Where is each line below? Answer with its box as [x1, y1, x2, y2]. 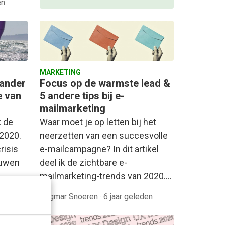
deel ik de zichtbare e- [40, 157, 127, 168]
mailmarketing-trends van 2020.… [40, 170, 172, 181]
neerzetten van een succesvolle [40, 130, 168, 141]
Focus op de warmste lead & [40, 77, 170, 89]
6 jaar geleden [103, 191, 153, 201]
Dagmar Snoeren [40, 191, 100, 201]
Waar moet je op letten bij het [40, 116, 156, 127]
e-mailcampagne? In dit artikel [40, 143, 159, 154]
